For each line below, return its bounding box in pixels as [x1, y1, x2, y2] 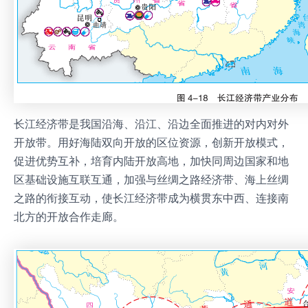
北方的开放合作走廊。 [14, 209, 124, 223]
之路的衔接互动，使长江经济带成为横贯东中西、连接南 [14, 190, 289, 205]
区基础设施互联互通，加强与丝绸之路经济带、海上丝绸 [14, 172, 289, 186]
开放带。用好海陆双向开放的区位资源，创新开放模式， [14, 135, 289, 149]
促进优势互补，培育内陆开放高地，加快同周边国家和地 [14, 153, 289, 168]
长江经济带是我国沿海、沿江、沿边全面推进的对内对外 [14, 116, 289, 131]
